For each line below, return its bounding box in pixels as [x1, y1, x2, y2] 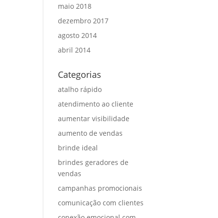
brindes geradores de [58, 158, 129, 167]
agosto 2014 [58, 31, 97, 40]
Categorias [58, 69, 102, 80]
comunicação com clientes [58, 198, 144, 207]
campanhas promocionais [58, 183, 143, 193]
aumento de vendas [58, 128, 123, 138]
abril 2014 [58, 45, 91, 54]
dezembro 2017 [58, 16, 109, 25]
